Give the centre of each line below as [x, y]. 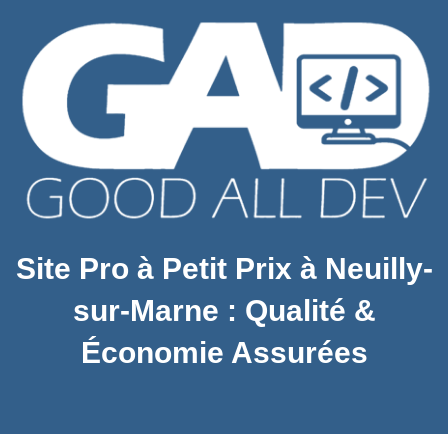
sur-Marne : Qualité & [224, 311]
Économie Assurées [224, 353]
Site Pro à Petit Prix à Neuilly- [224, 269]
